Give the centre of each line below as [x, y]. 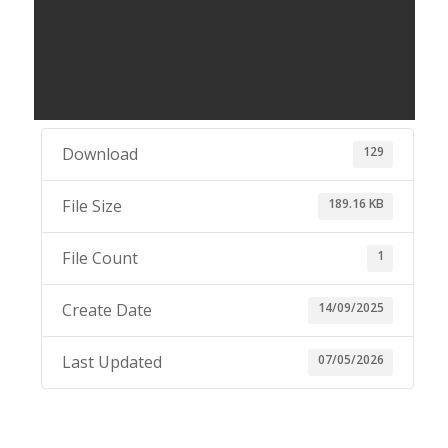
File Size [91, 206]
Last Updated [111, 362]
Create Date [106, 310]
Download [99, 154]
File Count [99, 258]
